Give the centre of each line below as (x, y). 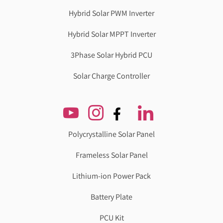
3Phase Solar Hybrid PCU (111, 55)
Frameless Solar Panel (111, 155)
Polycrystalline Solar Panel (111, 134)
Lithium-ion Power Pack (111, 176)
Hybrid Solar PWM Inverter (111, 13)
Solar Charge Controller (111, 76)
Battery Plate (111, 197)
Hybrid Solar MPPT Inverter (111, 34)
